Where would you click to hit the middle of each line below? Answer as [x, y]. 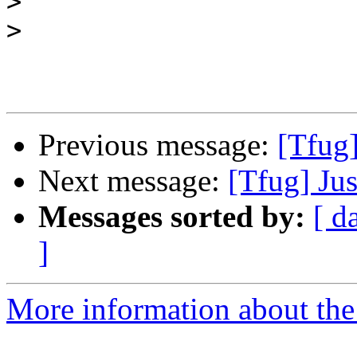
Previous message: [158, 145]
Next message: [133, 181]
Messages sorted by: [172, 217]
